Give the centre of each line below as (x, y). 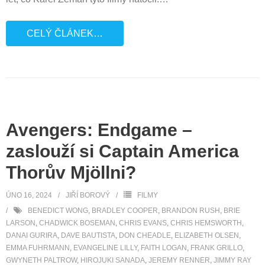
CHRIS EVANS (143, 223)
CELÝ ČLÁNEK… (65, 33)
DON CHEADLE (145, 235)
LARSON (21, 223)
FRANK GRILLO (216, 248)
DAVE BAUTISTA (88, 235)
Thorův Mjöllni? (71, 172)
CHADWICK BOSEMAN (77, 223)
